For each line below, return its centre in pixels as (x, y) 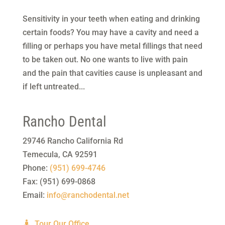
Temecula (40, 154)
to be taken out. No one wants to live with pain (105, 60)
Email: (34, 195)
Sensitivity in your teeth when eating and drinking (111, 19)
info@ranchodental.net (88, 195)
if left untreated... (53, 87)
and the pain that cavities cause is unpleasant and (112, 73)
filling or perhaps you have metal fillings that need (112, 46)
